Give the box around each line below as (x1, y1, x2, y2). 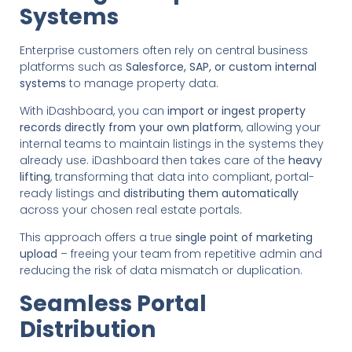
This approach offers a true (20, 229, 175, 246)
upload (20, 246, 57, 262)
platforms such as (20, 58, 126, 75)
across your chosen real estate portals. (20, 201, 242, 218)
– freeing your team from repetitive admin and (57, 246, 322, 262)
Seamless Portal (20, 288, 207, 319)
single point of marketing (175, 229, 313, 246)
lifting (20, 168, 50, 185)
